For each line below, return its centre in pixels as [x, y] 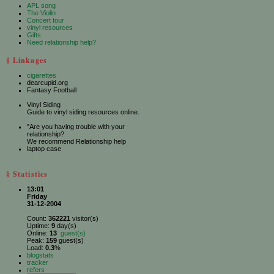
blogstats [40, 255]
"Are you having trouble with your [76, 127]
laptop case [44, 149]
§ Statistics [27, 174]
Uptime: [39, 226]
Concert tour [46, 20]
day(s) [66, 226]
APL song [41, 6]
